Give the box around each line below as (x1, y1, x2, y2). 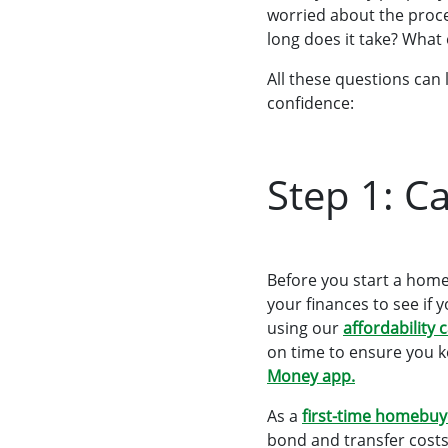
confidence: (267, 92, 354, 114)
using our (267, 317, 343, 339)
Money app (267, 365, 351, 387)
